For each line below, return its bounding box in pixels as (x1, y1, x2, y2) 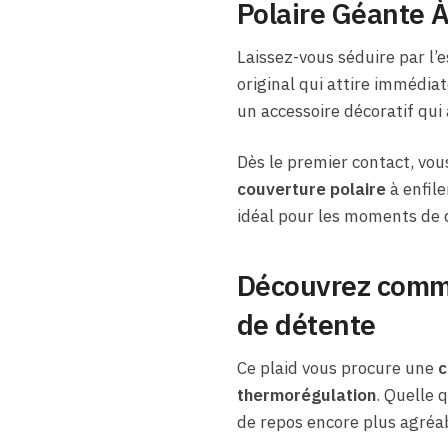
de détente (236, 306, 376, 344)
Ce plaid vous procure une (236, 357, 438, 380)
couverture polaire (236, 178, 386, 201)
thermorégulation (236, 384, 376, 407)
